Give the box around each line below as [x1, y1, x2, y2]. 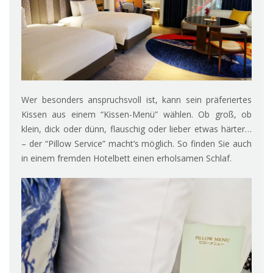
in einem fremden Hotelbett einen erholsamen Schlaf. [21, 152, 232, 165]
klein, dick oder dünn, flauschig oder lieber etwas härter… [21, 123, 252, 135]
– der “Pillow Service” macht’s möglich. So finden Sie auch [21, 138, 252, 150]
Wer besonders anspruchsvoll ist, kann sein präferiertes [21, 94, 252, 106]
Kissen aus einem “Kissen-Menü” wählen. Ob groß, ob [21, 108, 252, 121]
